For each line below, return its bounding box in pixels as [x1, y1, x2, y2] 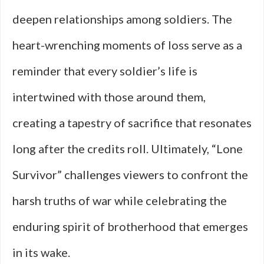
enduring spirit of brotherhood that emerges [12, 219, 248, 233]
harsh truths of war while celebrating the [12, 193, 227, 207]
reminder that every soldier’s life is [12, 64, 197, 78]
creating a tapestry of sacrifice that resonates [12, 115, 252, 130]
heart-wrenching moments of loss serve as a [12, 38, 242, 52]
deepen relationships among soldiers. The [12, 12, 232, 26]
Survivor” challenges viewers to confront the [12, 167, 248, 181]
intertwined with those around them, [12, 90, 206, 104]
